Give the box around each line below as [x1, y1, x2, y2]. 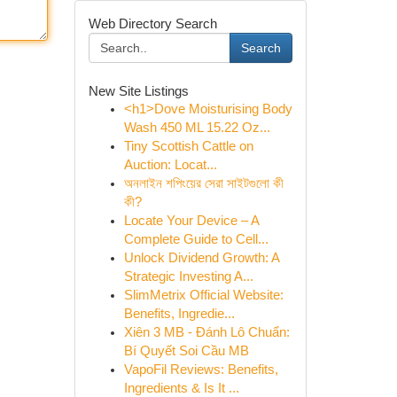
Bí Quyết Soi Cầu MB [123, 344, 249, 358]
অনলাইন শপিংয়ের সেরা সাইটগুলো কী [123, 176, 284, 191]
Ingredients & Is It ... [123, 381, 239, 395]
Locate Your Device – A [123, 214, 259, 228]
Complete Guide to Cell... [123, 232, 269, 246]
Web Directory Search [88, 16, 217, 31]
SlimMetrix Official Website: [123, 288, 284, 302]
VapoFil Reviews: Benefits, [123, 362, 278, 377]
